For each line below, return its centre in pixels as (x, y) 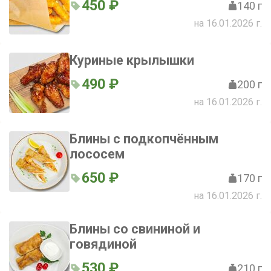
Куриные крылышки (132, 60)
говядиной (103, 244)
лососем (97, 154)
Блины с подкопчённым (144, 139)
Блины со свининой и (135, 229)
